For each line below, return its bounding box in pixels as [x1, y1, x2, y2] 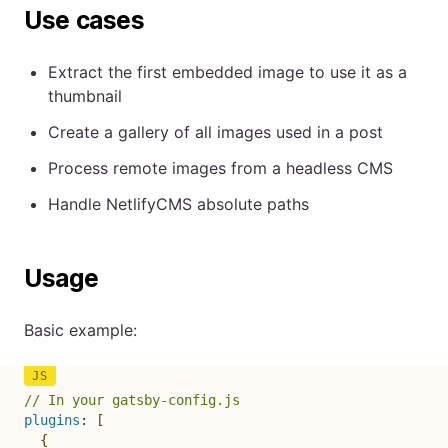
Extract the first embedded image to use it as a [48, 61, 407, 82]
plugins [24, 411, 80, 428]
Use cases [24, 5, 145, 35]
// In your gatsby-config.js [24, 391, 240, 408]
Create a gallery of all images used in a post [48, 121, 383, 142]
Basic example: [24, 319, 137, 340]
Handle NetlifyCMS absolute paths [48, 193, 309, 214]
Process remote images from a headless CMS [48, 157, 393, 178]
